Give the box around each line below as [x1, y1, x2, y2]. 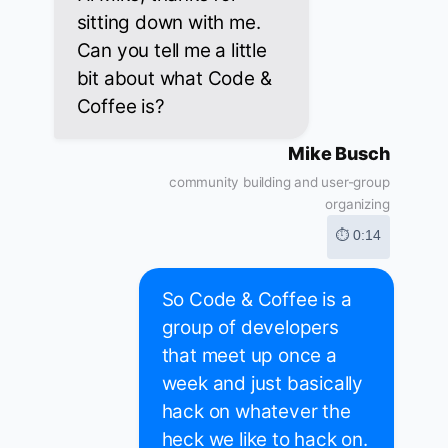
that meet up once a [161, 344, 337, 368]
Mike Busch [288, 143, 390, 165]
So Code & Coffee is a [161, 288, 352, 312]
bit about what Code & [76, 67, 272, 91]
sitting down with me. [76, 11, 261, 35]
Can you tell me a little [76, 39, 267, 63]
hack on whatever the [161, 400, 351, 424]
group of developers [161, 316, 339, 340]
